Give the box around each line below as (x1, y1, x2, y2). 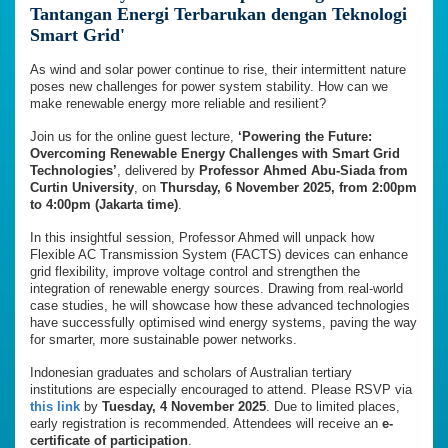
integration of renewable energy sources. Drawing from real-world (30, 281, 403, 297)
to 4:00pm (30, 197, 91, 213)
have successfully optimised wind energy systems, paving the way (30, 315, 417, 331)
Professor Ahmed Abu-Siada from (199, 163, 408, 179)
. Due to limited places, (266, 399, 400, 415)
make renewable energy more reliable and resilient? (30, 96, 326, 112)
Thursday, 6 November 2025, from (160, 180, 372, 196)
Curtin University (30, 180, 134, 196)
